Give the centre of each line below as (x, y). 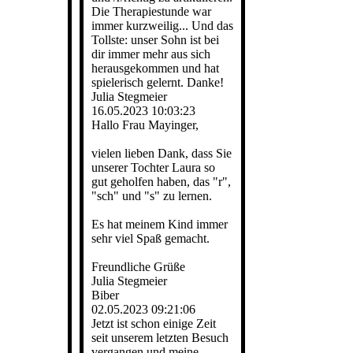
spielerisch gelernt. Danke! (158, 82)
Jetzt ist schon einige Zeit (154, 323)
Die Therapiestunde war (151, 11)
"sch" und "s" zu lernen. (152, 196)
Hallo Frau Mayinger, (145, 125)
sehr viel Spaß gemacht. (150, 238)
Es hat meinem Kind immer (160, 224)
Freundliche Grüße (138, 267)
